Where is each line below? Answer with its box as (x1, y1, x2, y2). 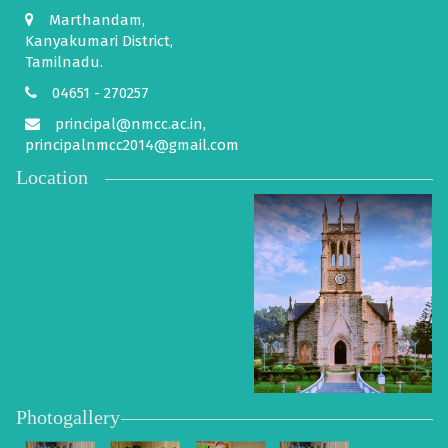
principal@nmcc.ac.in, (55, 114, 206, 133)
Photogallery (16, 405, 120, 428)
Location (16, 165, 88, 188)
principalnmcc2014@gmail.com (25, 135, 239, 154)
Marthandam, (49, 10, 145, 29)
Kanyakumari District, (25, 31, 173, 50)
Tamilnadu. (25, 52, 103, 71)
